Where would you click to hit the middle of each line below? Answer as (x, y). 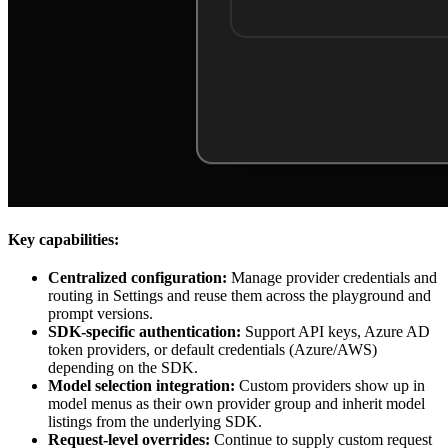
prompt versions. (100, 314)
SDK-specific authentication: (144, 332)
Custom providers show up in (330, 386)
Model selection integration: (141, 386)
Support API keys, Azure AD (335, 332)
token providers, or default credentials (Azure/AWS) (212, 350)
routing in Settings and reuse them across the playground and (239, 296)
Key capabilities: (63, 240)
